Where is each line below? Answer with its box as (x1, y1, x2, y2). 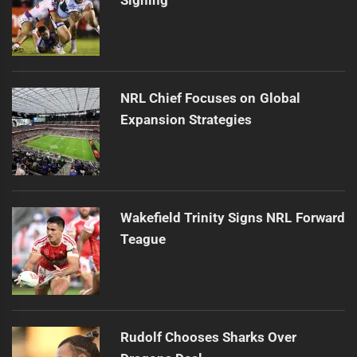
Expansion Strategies (120, 111, 252, 127)
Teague (120, 230, 166, 247)
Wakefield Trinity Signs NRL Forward (120, 209, 345, 226)
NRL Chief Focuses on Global (120, 89, 300, 106)
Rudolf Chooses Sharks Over (120, 328, 297, 345)
